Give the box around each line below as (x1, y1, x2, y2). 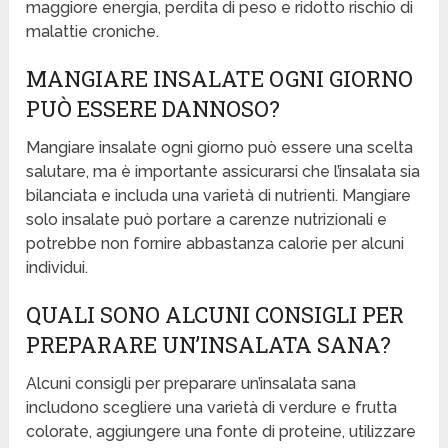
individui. (26, 258, 89, 278)
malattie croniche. (26, 22, 160, 42)
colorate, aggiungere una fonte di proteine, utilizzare (26, 422, 417, 442)
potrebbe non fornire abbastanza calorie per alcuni (26, 234, 405, 254)
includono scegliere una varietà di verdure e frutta (26, 398, 398, 418)
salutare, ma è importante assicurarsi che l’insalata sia (26, 162, 421, 182)
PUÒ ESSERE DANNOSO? (26, 94, 281, 124)
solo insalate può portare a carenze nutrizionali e (26, 210, 388, 230)
